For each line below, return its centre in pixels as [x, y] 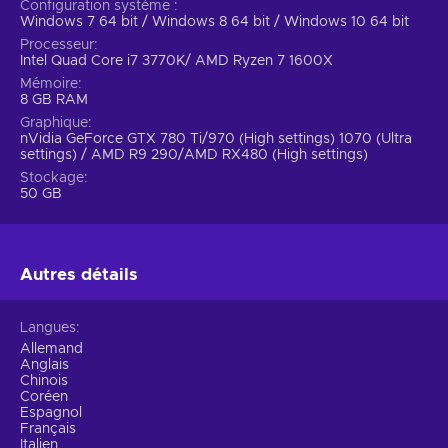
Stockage [52, 177]
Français [48, 428]
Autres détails [79, 274]
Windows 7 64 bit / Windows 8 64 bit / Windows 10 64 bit [214, 21]
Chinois [44, 380]
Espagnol [51, 412]
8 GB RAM [54, 99]
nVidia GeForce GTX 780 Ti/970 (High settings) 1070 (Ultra [216, 138]
